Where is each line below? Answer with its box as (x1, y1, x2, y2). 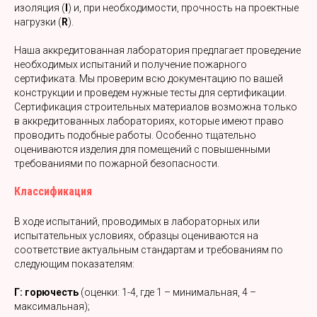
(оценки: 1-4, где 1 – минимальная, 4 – (81, 287, 256, 298)
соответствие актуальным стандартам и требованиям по (14, 244, 283, 255)
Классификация (14, 185, 92, 198)
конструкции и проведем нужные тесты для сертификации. (14, 87, 287, 98)
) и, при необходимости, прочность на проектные (68, 2, 299, 13)
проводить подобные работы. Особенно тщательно (14, 129, 256, 141)
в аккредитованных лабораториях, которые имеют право (14, 115, 284, 127)
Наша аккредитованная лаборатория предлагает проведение (14, 45, 301, 56)
